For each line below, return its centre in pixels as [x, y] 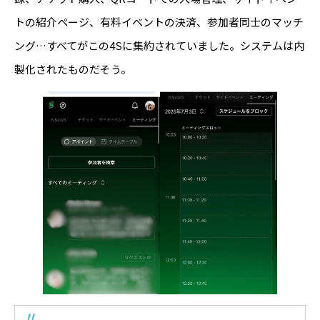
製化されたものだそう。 [73, 69]
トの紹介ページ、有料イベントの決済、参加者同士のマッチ [159, 22]
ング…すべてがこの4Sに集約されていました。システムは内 [159, 46]
